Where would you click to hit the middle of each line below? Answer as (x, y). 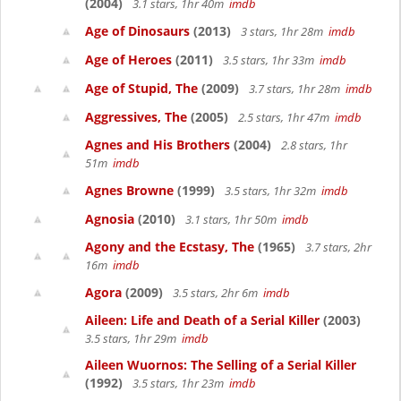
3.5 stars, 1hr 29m (133, 338)
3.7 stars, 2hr (337, 247)
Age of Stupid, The (141, 88)
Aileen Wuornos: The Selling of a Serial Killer (221, 365)
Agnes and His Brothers (158, 145)
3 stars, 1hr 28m (283, 31)
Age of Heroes (128, 60)
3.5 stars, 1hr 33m (270, 60)
